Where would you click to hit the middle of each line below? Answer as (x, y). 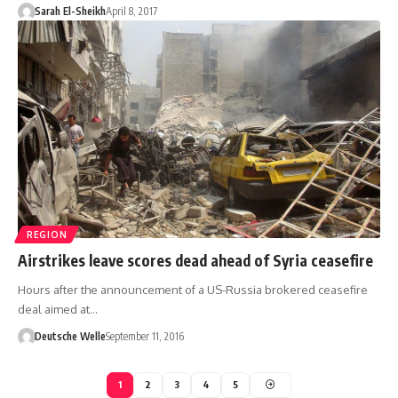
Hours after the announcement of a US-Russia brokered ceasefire (193, 289)
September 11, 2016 (144, 336)
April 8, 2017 (131, 12)
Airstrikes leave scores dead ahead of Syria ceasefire (195, 260)
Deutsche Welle (70, 336)
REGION (47, 234)
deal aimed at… (58, 309)
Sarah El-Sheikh (70, 12)
